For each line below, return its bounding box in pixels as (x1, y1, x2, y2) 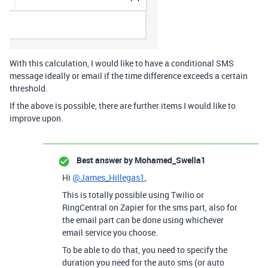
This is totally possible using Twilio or (62, 188, 204, 200)
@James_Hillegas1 (72, 171, 145, 183)
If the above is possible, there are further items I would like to (10, 99, 236, 111)
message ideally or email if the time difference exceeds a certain (10, 69, 248, 81)
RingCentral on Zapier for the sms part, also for (62, 201, 237, 213)
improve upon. (10, 112, 63, 124)
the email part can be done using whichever (62, 214, 224, 226)
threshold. (10, 82, 48, 94)
